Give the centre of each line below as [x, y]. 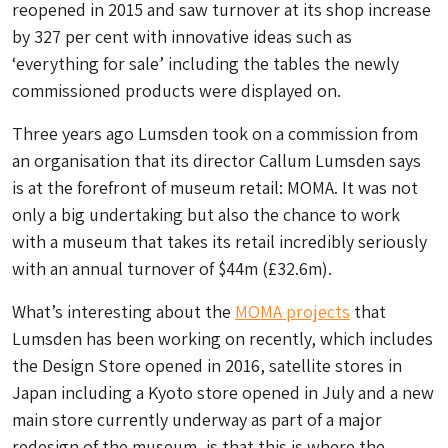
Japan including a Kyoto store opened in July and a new [223, 392]
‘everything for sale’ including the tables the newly [205, 63]
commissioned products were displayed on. [176, 90]
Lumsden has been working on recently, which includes [222, 338]
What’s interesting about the [123, 311]
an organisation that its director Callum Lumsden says [216, 160]
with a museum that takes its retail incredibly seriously [219, 241]
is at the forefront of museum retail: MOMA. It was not [215, 187]
